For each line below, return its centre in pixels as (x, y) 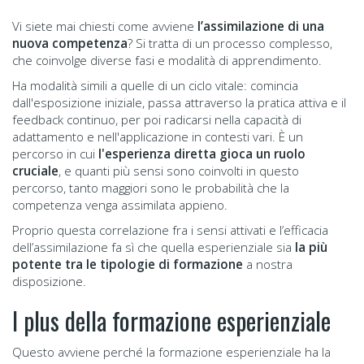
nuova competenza (70, 43)
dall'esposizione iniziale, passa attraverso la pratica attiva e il (179, 103)
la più (311, 247)
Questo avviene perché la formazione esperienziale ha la (171, 352)
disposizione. (49, 282)
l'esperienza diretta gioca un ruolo (202, 154)
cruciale (35, 171)
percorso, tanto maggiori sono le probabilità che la (151, 188)
